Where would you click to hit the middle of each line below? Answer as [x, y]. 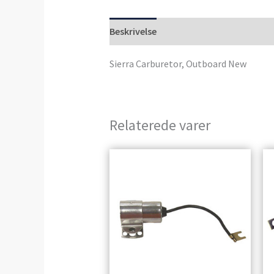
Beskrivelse [133, 31]
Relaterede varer [160, 125]
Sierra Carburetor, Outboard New [178, 64]
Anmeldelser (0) [201, 31]
